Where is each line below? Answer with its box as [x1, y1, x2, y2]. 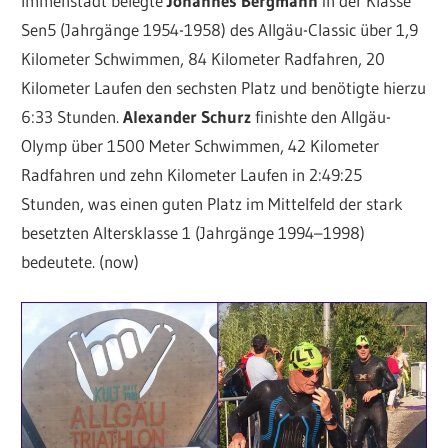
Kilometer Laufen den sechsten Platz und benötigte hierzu [21, 77, 427, 99]
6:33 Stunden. [21, 106, 124, 128]
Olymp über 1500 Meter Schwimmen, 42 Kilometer [21, 135, 380, 157]
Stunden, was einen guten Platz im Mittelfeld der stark [21, 193, 404, 215]
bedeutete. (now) [21, 251, 140, 273]
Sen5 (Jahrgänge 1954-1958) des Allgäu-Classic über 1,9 [21, 19, 419, 41]
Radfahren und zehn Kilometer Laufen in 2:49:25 [21, 164, 363, 186]
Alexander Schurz [123, 106, 252, 128]
